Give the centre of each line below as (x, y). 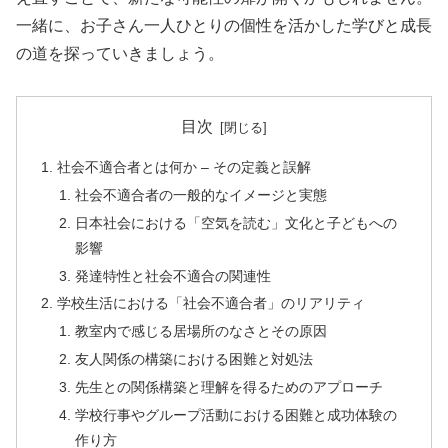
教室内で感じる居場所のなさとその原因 (200, 331)
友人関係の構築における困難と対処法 (193, 359)
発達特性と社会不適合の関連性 (172, 275)
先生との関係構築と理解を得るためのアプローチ (228, 387)
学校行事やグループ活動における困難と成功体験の (235, 414)
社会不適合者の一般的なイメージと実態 (200, 194)
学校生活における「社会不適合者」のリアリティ (211, 303)
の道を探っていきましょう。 (120, 53)
